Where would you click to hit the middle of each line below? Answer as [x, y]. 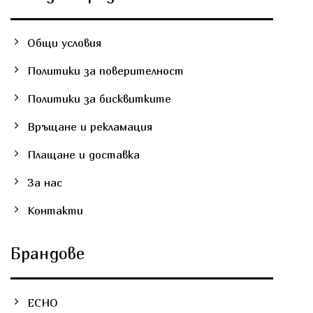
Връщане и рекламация [89, 127]
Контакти [55, 211]
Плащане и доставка [83, 155]
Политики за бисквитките [99, 99]
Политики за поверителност [105, 71]
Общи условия [64, 43]
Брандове [47, 253]
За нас [44, 183]
